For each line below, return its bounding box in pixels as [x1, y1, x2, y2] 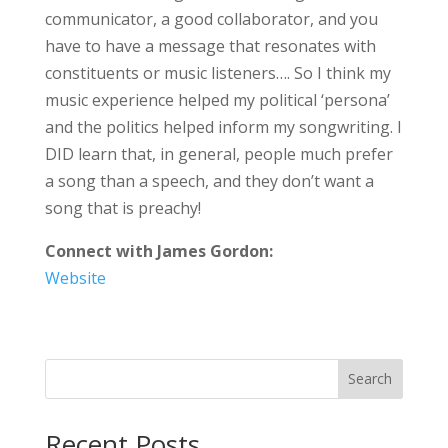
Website [44, 266, 106, 289]
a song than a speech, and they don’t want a [44, 169, 374, 192]
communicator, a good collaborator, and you [44, 7, 378, 30]
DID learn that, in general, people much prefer [44, 142, 393, 165]
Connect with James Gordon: [44, 239, 273, 262]
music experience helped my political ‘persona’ [44, 88, 390, 111]
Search [348, 369, 393, 389]
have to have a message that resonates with [44, 34, 376, 57]
